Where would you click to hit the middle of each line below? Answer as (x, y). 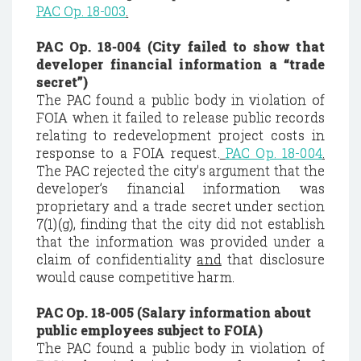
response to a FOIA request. (128, 153)
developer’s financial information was (180, 188)
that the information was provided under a (180, 241)
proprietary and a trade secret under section (180, 206)
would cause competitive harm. (135, 277)
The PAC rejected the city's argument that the (180, 170)
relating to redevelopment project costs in (180, 135)
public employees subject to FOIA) (149, 330)
